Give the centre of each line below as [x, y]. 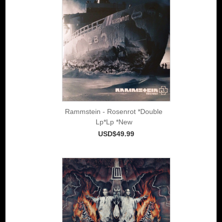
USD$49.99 [116, 134]
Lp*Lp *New [114, 122]
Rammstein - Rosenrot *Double [114, 111]
